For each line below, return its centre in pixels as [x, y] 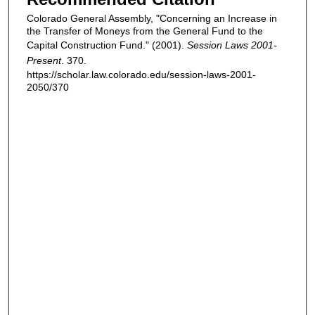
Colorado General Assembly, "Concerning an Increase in [152, 19]
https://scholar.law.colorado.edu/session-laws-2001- [141, 75]
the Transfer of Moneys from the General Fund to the [145, 31]
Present [44, 61]
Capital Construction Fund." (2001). [107, 45]
